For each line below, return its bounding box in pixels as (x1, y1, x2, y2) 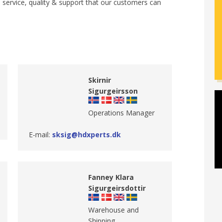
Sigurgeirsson (88, 86, 138, 96)
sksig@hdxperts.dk (52, 129, 121, 139)
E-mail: (28, 129, 52, 139)
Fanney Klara (88, 172, 134, 182)
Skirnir (88, 75, 111, 85)
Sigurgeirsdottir (88, 183, 146, 193)
